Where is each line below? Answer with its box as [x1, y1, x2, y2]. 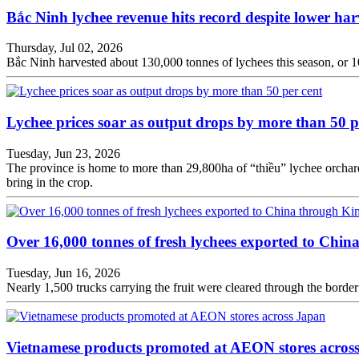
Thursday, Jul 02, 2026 [6, 41, 123, 55]
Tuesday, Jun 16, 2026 [6, 266, 120, 280]
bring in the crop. [6, 175, 93, 189]
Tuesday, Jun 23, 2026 [6, 146, 120, 160]
